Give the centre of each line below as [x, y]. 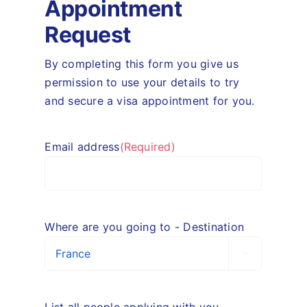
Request [88, 34]
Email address [82, 146]
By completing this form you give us [142, 63]
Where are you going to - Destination [145, 226]
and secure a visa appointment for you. [150, 100]
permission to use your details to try [142, 82]
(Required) [147, 146]
